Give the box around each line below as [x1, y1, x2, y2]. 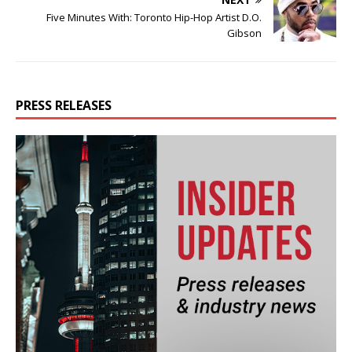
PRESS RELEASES [16, 97, 112, 115]
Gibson [227, 26, 262, 41]
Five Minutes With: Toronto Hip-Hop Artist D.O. [46, 10, 262, 25]
